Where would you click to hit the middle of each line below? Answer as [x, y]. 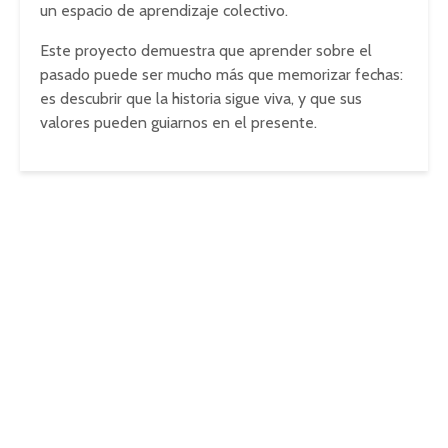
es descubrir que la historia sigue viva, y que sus [201, 98]
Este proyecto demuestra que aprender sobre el [206, 50]
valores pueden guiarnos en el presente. [178, 122]
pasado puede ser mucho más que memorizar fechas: [221, 74]
